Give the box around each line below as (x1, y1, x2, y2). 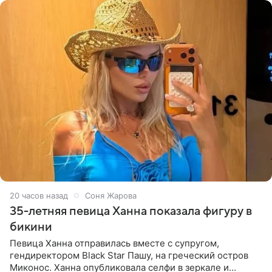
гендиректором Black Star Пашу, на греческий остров (10, 249, 248, 261)
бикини (10, 220, 52, 234)
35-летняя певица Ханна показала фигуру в (10, 204, 252, 218)
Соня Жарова (85, 190, 137, 200)
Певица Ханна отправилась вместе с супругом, (10, 237, 219, 249)
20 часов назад (10, 190, 68, 200)
